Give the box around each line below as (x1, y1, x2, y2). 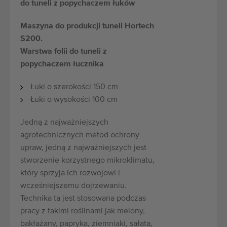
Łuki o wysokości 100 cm (30, 95, 118, 104)
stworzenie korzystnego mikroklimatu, (20, 156, 155, 165)
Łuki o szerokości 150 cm (30, 83, 118, 91)
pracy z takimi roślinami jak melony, (20, 207, 145, 215)
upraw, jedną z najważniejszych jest (20, 143, 146, 152)
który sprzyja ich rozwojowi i (20, 169, 120, 177)
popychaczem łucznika (20, 60, 104, 68)
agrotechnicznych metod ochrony (20, 131, 139, 139)
